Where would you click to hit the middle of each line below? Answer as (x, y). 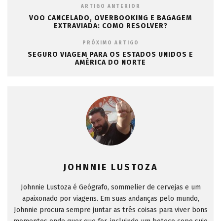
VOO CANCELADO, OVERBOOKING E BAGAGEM (110, 18)
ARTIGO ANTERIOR (110, 7)
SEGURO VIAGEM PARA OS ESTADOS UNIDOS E (110, 55)
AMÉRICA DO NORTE (110, 63)
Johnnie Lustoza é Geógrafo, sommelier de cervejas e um (110, 187)
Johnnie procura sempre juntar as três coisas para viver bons (110, 210)
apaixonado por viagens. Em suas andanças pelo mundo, (110, 199)
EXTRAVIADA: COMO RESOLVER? (110, 26)
